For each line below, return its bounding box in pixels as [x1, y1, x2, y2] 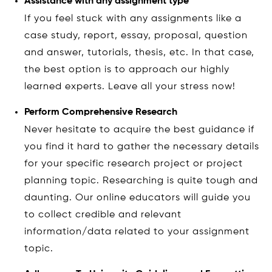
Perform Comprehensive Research [24, 107, 177, 117]
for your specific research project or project [24, 158, 243, 169]
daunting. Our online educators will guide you [24, 192, 251, 203]
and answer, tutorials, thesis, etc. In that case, [24, 47, 254, 58]
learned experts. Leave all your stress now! [24, 81, 236, 92]
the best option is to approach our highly [24, 64, 229, 75]
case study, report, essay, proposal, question [24, 30, 248, 41]
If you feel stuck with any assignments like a [24, 13, 242, 24]
